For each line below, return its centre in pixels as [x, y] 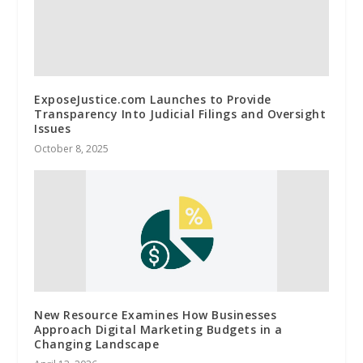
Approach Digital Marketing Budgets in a [158, 329]
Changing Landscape [97, 344]
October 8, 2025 [72, 148]
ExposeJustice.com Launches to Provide [153, 99]
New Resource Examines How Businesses [156, 314]
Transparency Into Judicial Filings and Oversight [180, 113]
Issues [53, 128]
